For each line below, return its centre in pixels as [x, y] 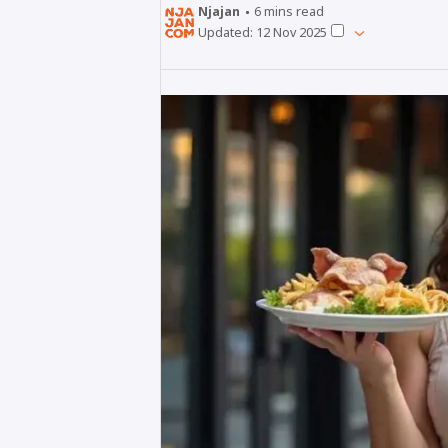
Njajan [219, 12]
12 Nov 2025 [291, 33]
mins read [293, 12]
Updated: [227, 33]
